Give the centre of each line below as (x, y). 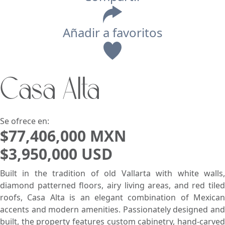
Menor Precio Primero (165, 109)
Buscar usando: (83, 106)
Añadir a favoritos (113, 32)
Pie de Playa (26, 109)
